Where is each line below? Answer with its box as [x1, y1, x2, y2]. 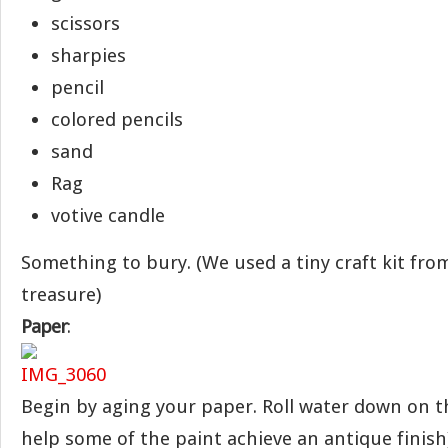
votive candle [51, 204, 165, 227]
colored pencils [51, 108, 183, 131]
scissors [51, 12, 120, 35]
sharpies [51, 44, 126, 67]
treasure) [21, 283, 101, 306]
